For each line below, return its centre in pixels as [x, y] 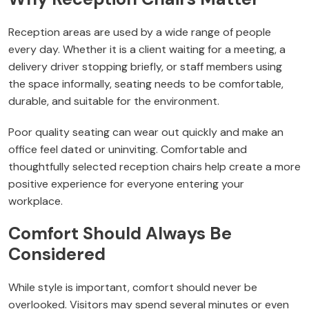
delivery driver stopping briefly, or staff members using [145, 67]
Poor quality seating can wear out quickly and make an [146, 132]
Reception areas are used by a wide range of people [140, 32]
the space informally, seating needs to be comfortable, [146, 84]
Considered [57, 255]
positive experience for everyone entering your [126, 184]
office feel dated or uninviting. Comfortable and [128, 150]
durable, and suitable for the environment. [114, 101]
